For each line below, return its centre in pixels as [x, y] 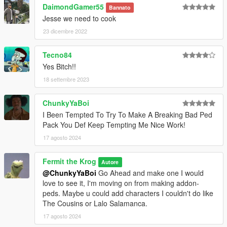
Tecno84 [57, 54]
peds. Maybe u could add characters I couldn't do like [128, 193]
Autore [110, 162]
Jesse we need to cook [79, 18]
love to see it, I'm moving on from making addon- [121, 183]
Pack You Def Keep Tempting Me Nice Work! [114, 124]
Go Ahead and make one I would [150, 173]
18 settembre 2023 [66, 79]
